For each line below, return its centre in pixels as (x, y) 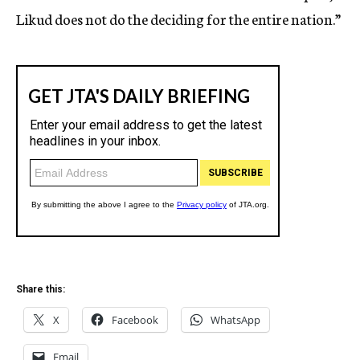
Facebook (135, 320)
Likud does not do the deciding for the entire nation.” (178, 18)
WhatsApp (235, 320)
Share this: (41, 289)
